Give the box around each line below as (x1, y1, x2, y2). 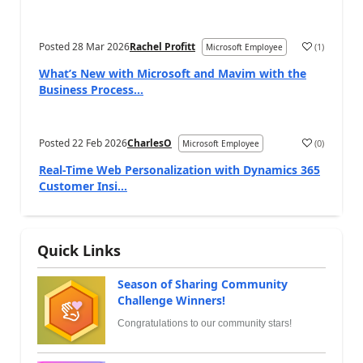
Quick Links (37, 241, 121, 261)
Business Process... (39, 82, 143, 98)
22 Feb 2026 (72, 136, 127, 151)
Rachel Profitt (130, 40, 195, 54)
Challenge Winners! (117, 293, 225, 309)
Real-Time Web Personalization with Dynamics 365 (39, 162, 320, 178)
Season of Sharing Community (117, 276, 288, 293)
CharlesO (127, 136, 172, 151)
